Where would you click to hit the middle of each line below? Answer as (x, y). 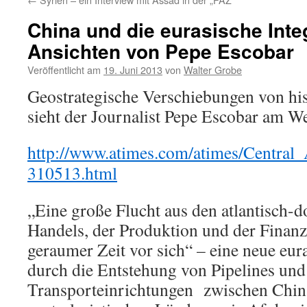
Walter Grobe (213, 70)
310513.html (72, 173)
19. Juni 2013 (133, 70)
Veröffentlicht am (64, 70)
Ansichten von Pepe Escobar (161, 51)
